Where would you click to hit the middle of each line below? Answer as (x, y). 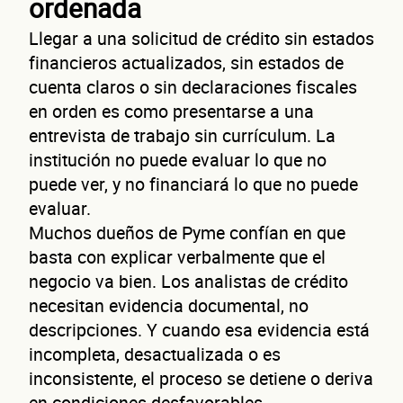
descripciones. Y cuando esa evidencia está (199, 329)
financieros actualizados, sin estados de (186, 62)
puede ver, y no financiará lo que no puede (193, 184)
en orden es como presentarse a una (171, 111)
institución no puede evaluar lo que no (178, 159)
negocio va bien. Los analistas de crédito (188, 281)
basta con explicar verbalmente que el (177, 256)
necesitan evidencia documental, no (169, 305)
